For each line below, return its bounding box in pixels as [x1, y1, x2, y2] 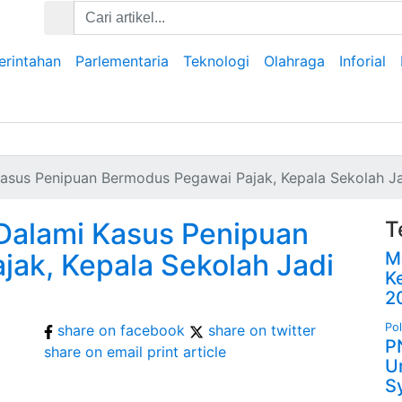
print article [147, 343, 226, 361]
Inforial [339, 52, 386, 70]
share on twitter [208, 321, 316, 339]
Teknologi [183, 52, 249, 70]
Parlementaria [75, 52, 169, 70]
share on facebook [57, 321, 185, 339]
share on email [44, 343, 143, 361]
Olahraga [264, 52, 325, 70]
